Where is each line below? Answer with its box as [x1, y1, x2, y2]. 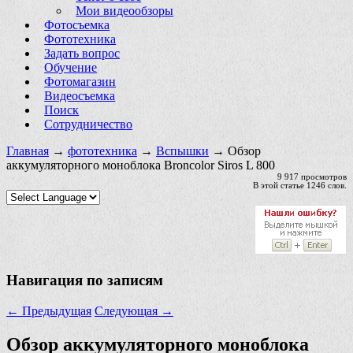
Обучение [44, 60, 98, 74]
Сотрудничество [44, 117, 133, 131]
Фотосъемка [44, 17, 110, 32]
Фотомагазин [44, 74, 117, 88]
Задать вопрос [44, 46, 121, 60]
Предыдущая [19, 303, 91, 318]
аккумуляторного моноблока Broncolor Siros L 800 [6, 158, 275, 172]
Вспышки [156, 143, 209, 158]
